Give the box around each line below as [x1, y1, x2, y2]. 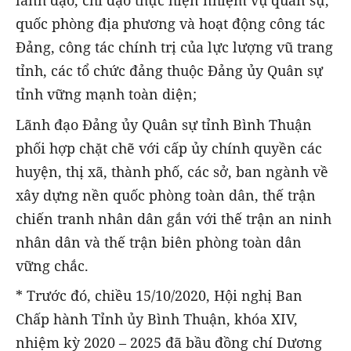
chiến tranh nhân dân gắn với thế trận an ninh [16, 208, 331, 228]
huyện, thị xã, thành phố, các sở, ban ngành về [16, 161, 328, 181]
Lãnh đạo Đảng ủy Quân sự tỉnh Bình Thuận [16, 114, 312, 134]
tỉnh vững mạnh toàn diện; [16, 85, 197, 104]
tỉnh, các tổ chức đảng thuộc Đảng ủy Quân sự [16, 61, 323, 81]
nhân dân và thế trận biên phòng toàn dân [16, 232, 302, 251]
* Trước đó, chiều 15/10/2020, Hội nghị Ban [16, 285, 302, 305]
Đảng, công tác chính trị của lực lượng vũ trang [16, 38, 333, 57]
